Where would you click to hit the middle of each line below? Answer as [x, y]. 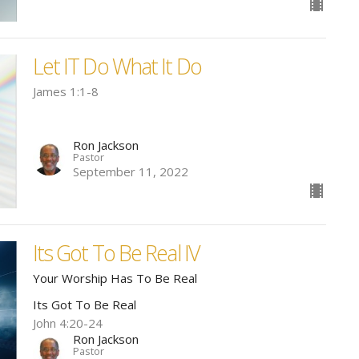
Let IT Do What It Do [117, 67]
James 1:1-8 [65, 92]
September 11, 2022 [130, 171]
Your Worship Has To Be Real [115, 278]
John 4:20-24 [67, 323]
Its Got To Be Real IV [116, 252]
